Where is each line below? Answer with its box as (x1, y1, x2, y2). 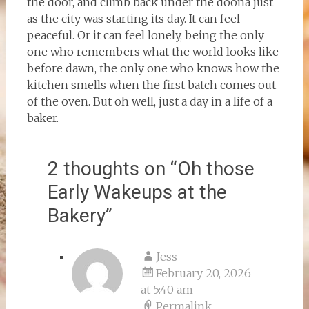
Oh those (177, 157, 255, 180)
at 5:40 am (140, 283, 193, 297)
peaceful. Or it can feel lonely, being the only (26, 28, 264, 42)
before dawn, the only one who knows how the (26, 61, 279, 75)
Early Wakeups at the (47, 181, 227, 203)
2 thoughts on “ (47, 157, 177, 180)
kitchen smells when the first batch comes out (26, 78, 276, 92)
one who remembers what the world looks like (26, 45, 279, 59)
